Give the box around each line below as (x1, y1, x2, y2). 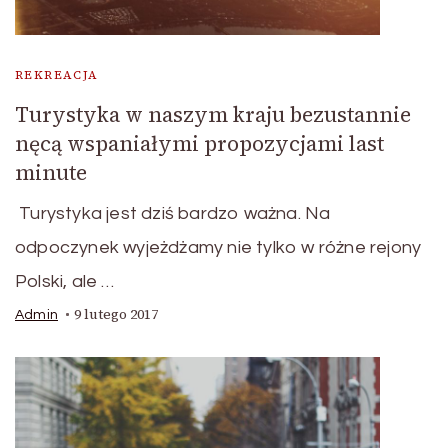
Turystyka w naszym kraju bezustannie (15, 100, 411, 130)
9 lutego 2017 (74, 305, 158, 325)
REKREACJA (15, 67, 99, 84)
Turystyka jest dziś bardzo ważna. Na (15, 204, 331, 224)
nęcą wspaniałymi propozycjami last (15, 129, 384, 159)
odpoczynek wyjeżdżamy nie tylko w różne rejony (15, 238, 422, 258)
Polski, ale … (15, 272, 115, 292)
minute (15, 158, 87, 188)
